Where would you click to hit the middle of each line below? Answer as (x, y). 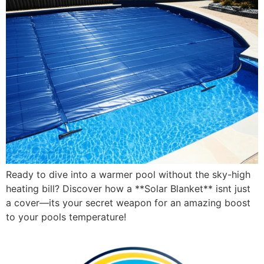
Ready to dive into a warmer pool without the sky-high (128, 175)
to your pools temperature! (66, 217)
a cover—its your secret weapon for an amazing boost (128, 203)
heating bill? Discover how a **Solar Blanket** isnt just (128, 189)
